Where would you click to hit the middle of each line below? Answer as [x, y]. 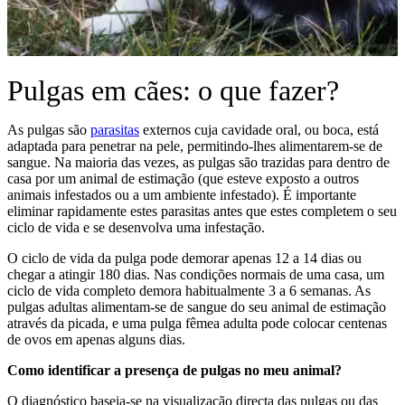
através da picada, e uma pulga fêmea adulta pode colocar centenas [197, 323]
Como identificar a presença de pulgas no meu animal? [176, 370]
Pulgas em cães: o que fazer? [173, 90]
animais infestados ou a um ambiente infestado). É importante [182, 195]
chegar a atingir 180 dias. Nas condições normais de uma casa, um [196, 274]
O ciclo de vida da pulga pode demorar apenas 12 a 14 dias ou [184, 258]
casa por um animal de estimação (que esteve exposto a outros [183, 179]
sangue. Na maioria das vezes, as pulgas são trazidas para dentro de [198, 162]
